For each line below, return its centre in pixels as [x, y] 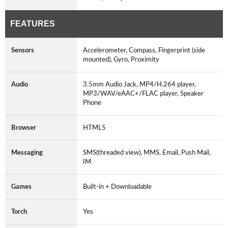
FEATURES [33, 23]
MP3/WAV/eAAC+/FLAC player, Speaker [143, 93]
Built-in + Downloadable [119, 187]
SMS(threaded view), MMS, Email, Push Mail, [147, 152]
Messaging [27, 152]
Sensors [23, 50]
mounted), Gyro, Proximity [123, 59]
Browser [24, 127]
